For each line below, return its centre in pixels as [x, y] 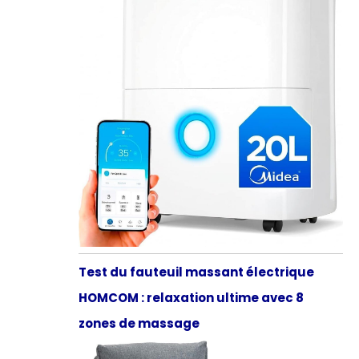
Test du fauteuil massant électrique [196, 272]
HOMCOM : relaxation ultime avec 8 [191, 298]
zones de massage [139, 324]
